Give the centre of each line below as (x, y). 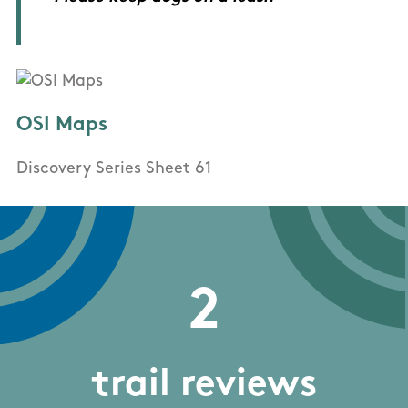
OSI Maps (62, 126)
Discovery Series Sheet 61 (114, 169)
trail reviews (204, 386)
